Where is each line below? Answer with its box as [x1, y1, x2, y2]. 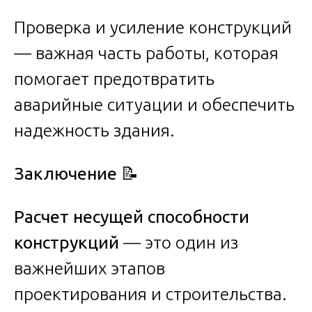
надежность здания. [14, 120, 175, 140]
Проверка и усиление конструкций [14, 17, 292, 37]
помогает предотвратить [14, 68, 214, 88]
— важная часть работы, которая [14, 42, 279, 63]
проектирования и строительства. [14, 283, 287, 304]
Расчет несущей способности [14, 206, 249, 226]
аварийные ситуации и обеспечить [14, 94, 295, 114]
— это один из [119, 232, 238, 252]
